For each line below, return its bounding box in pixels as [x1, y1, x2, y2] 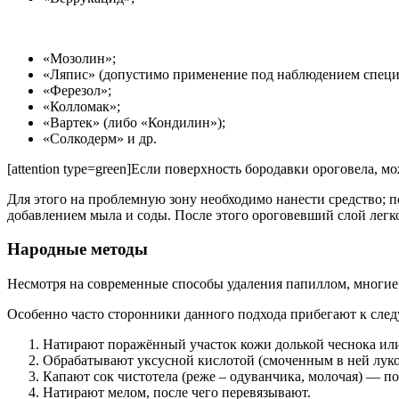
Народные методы [7, 240, 148, 259]
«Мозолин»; [43, 50, 116, 66]
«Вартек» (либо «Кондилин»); [43, 114, 225, 130]
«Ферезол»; [43, 82, 111, 98]
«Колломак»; [43, 98, 120, 114]
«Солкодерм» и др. [43, 130, 157, 146]
